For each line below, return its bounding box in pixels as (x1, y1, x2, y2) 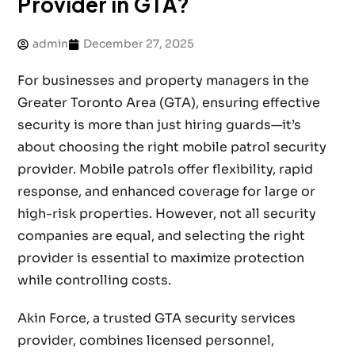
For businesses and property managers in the (17, 72, 310, 90)
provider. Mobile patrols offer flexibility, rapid (17, 161, 314, 178)
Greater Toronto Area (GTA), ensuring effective (17, 94, 321, 112)
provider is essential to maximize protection (17, 250, 305, 267)
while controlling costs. (17, 272, 172, 289)
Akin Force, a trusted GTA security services (17, 310, 296, 327)
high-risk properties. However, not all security (17, 205, 317, 223)
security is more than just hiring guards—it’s (17, 116, 302, 134)
